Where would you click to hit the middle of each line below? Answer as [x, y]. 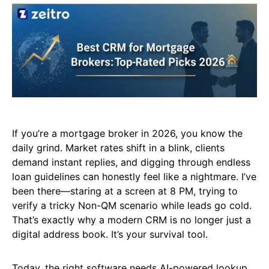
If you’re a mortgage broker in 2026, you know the [127, 134]
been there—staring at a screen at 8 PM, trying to [125, 191]
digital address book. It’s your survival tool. [110, 234]
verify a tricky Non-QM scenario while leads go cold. [132, 206]
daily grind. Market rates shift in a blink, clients [118, 148]
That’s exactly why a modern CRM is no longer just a [131, 220]
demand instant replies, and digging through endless [131, 162]
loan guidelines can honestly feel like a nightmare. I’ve [134, 177]
